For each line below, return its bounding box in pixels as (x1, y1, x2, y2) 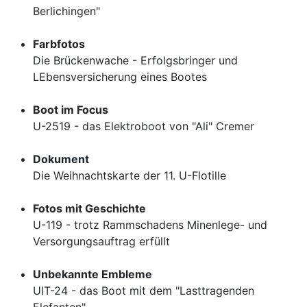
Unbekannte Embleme (33, 267, 152, 281)
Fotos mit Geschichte (33, 201, 146, 215)
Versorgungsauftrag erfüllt (33, 234, 170, 248)
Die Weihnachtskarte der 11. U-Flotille (33, 169, 226, 182)
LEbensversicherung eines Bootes (33, 70, 207, 84)
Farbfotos (33, 37, 85, 51)
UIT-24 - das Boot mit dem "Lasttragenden (33, 284, 254, 297)
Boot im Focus (33, 103, 108, 116)
